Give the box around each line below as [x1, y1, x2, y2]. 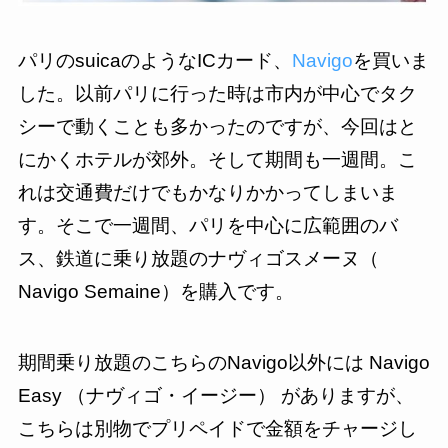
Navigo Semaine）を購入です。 [17, 280, 294, 302]
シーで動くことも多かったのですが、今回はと [17, 115, 417, 137]
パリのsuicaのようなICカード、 [17, 49, 292, 71]
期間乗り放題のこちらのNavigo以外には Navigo [17, 351, 430, 373]
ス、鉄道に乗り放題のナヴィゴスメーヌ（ [17, 247, 379, 269]
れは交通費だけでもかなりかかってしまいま [17, 181, 398, 203]
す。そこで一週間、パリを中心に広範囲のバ [17, 214, 398, 236]
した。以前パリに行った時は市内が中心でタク [17, 82, 417, 104]
